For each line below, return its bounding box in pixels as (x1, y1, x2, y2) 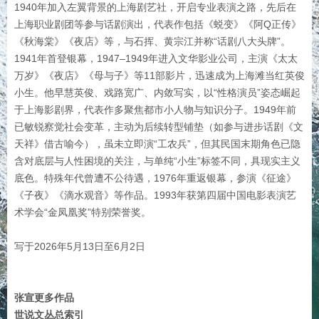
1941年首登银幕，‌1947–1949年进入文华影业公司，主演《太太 (14, 52, 298, 64)
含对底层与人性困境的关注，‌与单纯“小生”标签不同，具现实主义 (14, 155, 300, 167)
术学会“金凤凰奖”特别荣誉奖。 (14, 206, 151, 218)
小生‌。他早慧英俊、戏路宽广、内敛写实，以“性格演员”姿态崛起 (14, 86, 300, 98)
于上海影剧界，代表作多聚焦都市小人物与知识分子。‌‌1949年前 (14, 103, 296, 115)
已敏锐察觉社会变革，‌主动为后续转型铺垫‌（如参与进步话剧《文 (14, 120, 303, 132)
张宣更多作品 (14, 291, 74, 303)
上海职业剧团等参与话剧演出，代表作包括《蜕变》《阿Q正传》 (14, 18, 301, 30)
